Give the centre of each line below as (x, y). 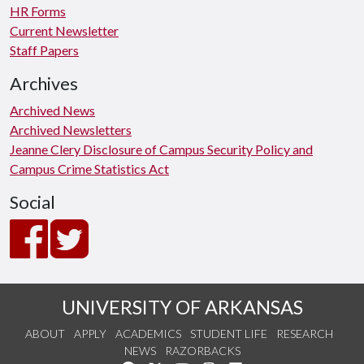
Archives (44, 84)
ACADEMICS (148, 334)
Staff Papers (44, 50)
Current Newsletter (64, 30)
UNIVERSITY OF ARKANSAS (182, 307)
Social (32, 202)
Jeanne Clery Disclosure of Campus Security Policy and (161, 149)
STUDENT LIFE (228, 334)
